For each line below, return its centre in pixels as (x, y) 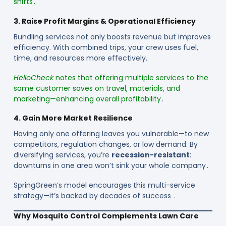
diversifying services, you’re (62, 155)
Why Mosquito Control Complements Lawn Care (106, 216)
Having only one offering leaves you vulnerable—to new (111, 134)
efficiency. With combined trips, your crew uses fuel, (106, 47)
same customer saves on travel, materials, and (97, 88)
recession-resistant (150, 155)
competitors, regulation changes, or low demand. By (105, 144)
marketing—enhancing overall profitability (88, 99)
